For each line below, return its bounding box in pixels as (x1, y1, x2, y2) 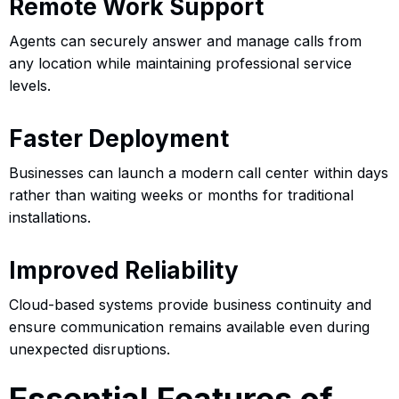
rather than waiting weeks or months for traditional (9, 185, 354, 204)
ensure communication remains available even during (9, 317, 370, 336)
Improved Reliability (9, 256, 239, 284)
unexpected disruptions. (9, 339, 170, 358)
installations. (9, 208, 91, 226)
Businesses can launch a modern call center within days (9, 163, 388, 182)
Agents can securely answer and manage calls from (9, 31, 362, 50)
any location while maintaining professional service (9, 53, 352, 72)
